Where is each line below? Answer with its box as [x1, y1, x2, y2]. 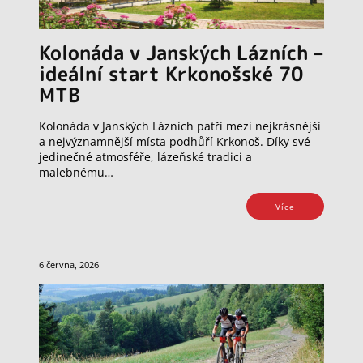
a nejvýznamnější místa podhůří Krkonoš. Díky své [39, 134, 310, 150]
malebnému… [39, 164, 113, 181]
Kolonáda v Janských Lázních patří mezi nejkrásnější [39, 118, 321, 135]
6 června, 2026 [39, 258, 99, 271]
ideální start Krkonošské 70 [39, 60, 303, 88]
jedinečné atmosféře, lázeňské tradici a [39, 149, 252, 165]
